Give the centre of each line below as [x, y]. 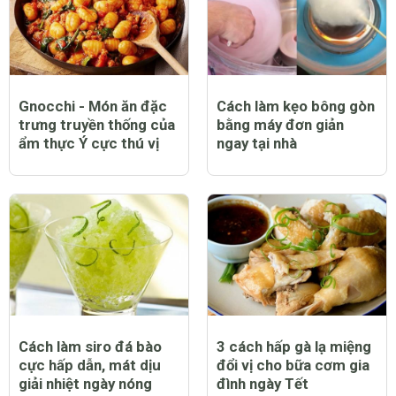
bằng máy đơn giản [280, 124]
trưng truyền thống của [97, 124]
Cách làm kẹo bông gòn [296, 106]
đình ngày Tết [263, 384]
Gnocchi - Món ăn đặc [93, 106]
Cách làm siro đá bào [90, 347]
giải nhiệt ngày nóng [85, 384]
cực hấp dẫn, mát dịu [90, 366]
